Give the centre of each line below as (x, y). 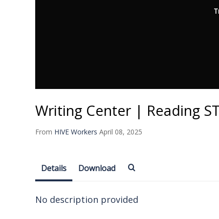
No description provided (87, 199)
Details (54, 168)
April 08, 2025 (121, 131)
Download (97, 168)
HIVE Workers (76, 131)
